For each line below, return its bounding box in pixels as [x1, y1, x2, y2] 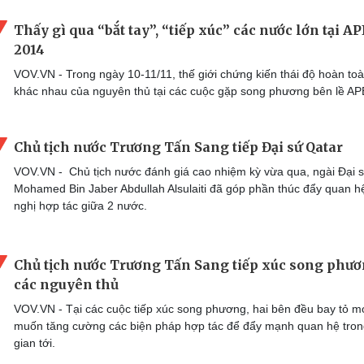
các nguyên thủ [14, 275, 119, 292]
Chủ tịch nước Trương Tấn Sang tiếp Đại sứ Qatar [14, 139, 343, 155]
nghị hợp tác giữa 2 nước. [14, 199, 147, 212]
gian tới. [14, 336, 55, 349]
